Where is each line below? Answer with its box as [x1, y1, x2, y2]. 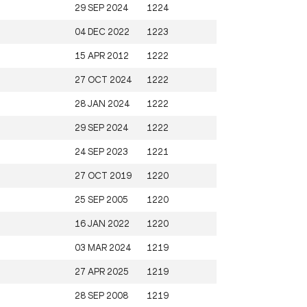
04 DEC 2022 [75, 26, 130, 37]
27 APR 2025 [75, 266, 129, 277]
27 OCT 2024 [75, 74, 132, 85]
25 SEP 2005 [75, 194, 128, 205]
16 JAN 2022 [75, 218, 130, 229]
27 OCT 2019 [75, 170, 132, 181]
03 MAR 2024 [75, 242, 131, 253]
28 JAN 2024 [75, 98, 130, 109]
